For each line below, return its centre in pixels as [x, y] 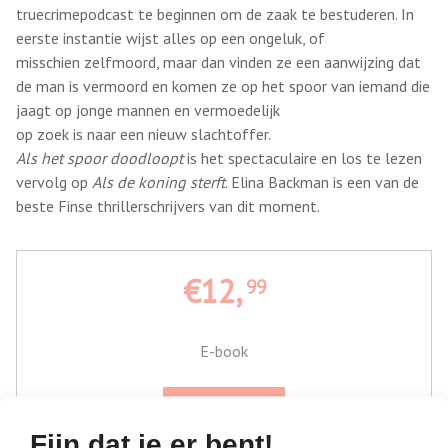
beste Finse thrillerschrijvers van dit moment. [168, 205]
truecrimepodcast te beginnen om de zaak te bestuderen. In [215, 13]
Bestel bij [235, 406]
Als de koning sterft [158, 181]
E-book [224, 350]
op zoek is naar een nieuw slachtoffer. [143, 133]
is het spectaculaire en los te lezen [302, 157]
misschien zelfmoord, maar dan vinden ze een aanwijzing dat [218, 61]
